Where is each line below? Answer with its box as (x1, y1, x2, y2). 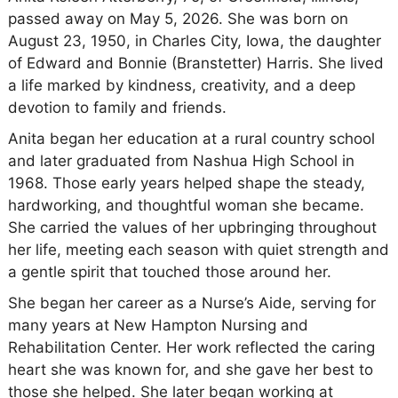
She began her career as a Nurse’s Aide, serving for (7, 293, 376, 312)
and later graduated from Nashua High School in (7, 151, 354, 170)
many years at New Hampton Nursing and (7, 315, 308, 334)
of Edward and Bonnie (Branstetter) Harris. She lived (7, 53, 384, 72)
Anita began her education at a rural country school (7, 129, 375, 147)
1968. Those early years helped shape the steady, (7, 173, 365, 192)
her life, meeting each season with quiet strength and (7, 240, 389, 259)
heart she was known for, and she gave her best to (7, 360, 373, 378)
